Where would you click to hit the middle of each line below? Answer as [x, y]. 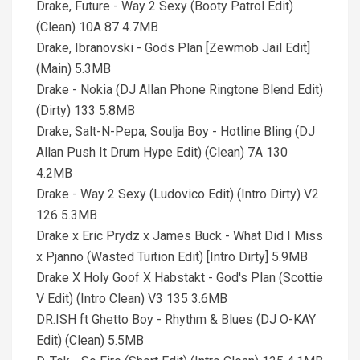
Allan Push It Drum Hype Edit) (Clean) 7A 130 [162, 152]
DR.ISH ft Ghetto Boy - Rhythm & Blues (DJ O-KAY [176, 319]
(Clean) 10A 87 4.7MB [97, 27]
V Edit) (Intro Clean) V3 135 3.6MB [132, 299]
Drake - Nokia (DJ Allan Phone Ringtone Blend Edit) [180, 90]
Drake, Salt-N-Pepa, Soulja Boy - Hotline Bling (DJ [176, 131]
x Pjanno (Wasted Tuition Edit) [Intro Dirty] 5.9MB [172, 257]
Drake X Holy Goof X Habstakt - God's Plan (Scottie [180, 278]
